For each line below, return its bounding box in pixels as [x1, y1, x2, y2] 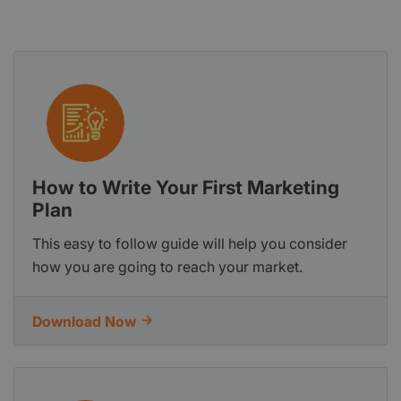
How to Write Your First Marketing [32, 175, 339, 199]
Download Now [32, 312, 136, 330]
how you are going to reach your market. [32, 257, 303, 276]
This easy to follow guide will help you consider [32, 234, 347, 252]
